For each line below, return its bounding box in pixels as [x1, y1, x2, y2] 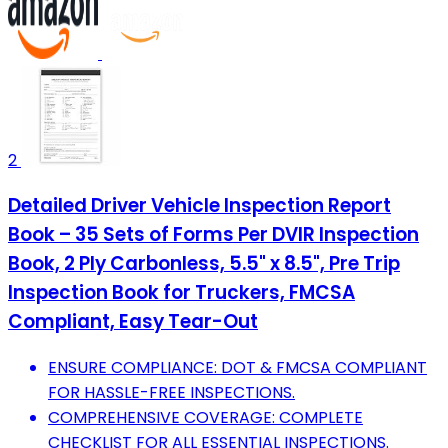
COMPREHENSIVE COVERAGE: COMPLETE [48, 406, 363, 430]
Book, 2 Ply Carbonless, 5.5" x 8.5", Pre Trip [8, 250, 400, 278]
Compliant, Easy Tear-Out [8, 308, 258, 336]
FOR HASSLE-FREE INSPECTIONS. [48, 381, 295, 405]
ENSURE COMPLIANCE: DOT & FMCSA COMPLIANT [48, 356, 427, 380]
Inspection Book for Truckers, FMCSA [8, 279, 355, 307]
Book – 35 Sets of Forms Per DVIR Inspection [8, 221, 419, 249]
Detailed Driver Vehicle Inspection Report [8, 192, 391, 220]
